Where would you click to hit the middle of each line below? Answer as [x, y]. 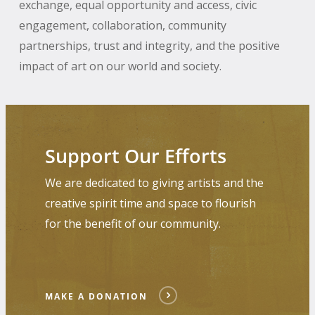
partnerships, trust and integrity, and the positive [149, 45]
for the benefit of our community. [133, 224]
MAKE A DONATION [97, 297]
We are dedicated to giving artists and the [155, 183]
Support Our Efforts [136, 156]
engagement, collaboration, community [122, 25]
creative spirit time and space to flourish [151, 204]
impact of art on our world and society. [120, 66]
